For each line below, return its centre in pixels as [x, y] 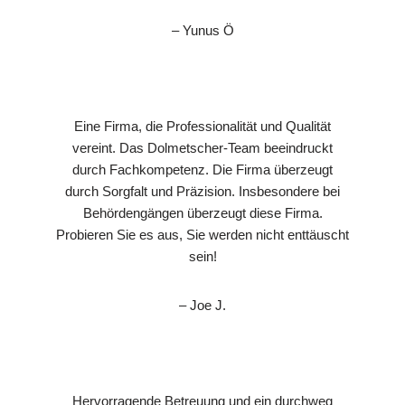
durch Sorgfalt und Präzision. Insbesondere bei [202, 191]
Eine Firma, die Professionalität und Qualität [202, 126]
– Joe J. [202, 305]
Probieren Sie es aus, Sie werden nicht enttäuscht [202, 234]
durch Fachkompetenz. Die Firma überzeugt [202, 169]
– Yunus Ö [202, 30]
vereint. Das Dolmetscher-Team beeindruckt [202, 147]
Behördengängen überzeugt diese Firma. [202, 212]
